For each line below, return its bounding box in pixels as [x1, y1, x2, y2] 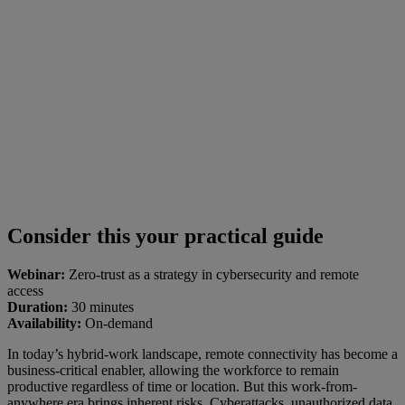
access [7, 283, 43, 299]
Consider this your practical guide [7, 224, 324, 249]
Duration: [7, 299, 68, 316]
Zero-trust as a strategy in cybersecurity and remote [65, 267, 359, 283]
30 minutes [68, 299, 134, 316]
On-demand [81, 316, 153, 332]
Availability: [7, 316, 81, 332]
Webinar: [7, 267, 65, 283]
